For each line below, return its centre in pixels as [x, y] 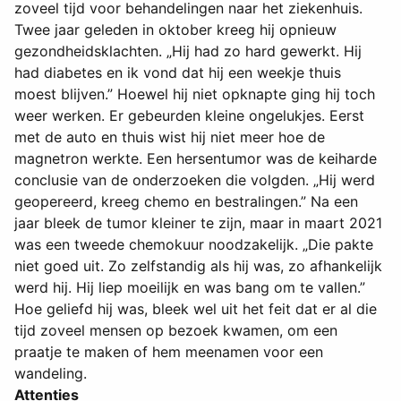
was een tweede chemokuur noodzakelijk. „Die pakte [194, 245]
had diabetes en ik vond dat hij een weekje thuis [178, 73]
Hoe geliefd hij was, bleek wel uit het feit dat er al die [196, 309]
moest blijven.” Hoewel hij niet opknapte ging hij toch [195, 94]
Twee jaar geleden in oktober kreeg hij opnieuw [175, 30]
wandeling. [51, 374]
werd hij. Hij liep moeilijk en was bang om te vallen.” [190, 288]
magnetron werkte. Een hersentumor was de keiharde [196, 159]
